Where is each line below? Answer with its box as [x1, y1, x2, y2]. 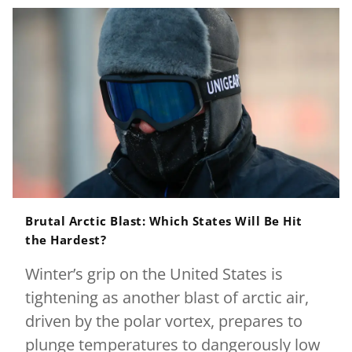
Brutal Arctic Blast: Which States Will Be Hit [25, 213, 302, 229]
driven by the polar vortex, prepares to [25, 310, 302, 332]
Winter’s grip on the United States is [25, 263, 283, 284]
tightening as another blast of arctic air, [25, 287, 309, 308]
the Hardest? [25, 232, 106, 247]
